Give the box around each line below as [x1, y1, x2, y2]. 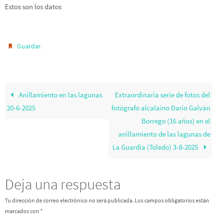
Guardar [17, 42, 41, 51]
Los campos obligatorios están [135, 197, 209, 204]
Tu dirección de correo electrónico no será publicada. [5, 197, 134, 204]
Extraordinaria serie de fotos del [114, 90, 210, 100]
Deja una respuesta [5, 174, 121, 194]
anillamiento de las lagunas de [118, 129, 210, 139]
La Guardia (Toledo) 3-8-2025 [112, 142, 200, 152]
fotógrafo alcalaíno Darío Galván [111, 103, 210, 113]
